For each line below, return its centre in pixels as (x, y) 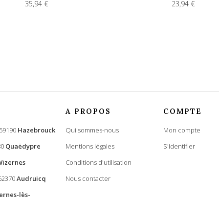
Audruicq (31, 179)
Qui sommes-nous (92, 130)
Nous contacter (88, 179)
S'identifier (179, 146)
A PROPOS (88, 111)
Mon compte (182, 130)
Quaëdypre (23, 146)
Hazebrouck (36, 130)
